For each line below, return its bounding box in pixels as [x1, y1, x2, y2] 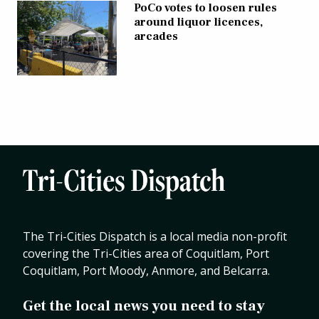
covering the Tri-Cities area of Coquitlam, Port [23, 245, 269, 261]
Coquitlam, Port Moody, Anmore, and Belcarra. [23, 262, 270, 278]
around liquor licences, [134, 14, 263, 29]
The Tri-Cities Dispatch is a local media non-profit [23, 228, 287, 244]
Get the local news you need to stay [23, 296, 265, 315]
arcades [134, 28, 178, 43]
